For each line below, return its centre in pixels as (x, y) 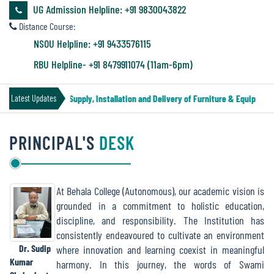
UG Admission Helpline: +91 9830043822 (108, 9)
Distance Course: (46, 26)
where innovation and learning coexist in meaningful (160, 250)
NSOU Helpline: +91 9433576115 (92, 44)
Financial (36, 88)
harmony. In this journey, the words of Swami (160, 265)
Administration (46, 154)
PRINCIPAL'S (54, 143)
